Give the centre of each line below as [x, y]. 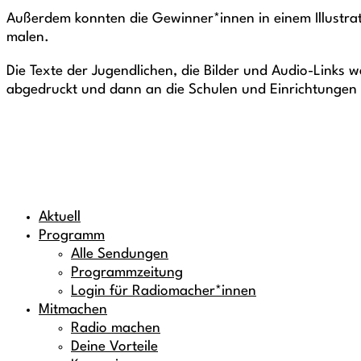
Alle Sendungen [120, 255]
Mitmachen [73, 310]
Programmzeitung [127, 273]
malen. [28, 38]
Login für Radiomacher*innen [164, 292]
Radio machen [116, 329]
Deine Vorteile [114, 347]
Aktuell [60, 218]
